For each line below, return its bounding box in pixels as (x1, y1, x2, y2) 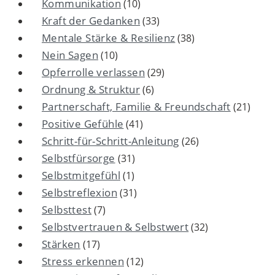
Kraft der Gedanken (42, 13, 141, 28)
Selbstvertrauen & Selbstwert (42, 219, 189, 234)
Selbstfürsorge (42, 150, 115, 165)
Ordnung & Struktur (42, 82, 141, 96)
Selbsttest (42, 202, 91, 217)
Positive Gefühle (42, 116, 124, 131)
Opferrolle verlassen (42, 64, 145, 79)
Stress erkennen (42, 254, 124, 268)
